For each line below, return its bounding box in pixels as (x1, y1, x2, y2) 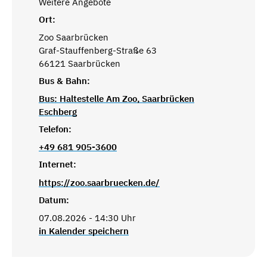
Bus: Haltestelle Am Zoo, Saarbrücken (39, 92, 194, 104)
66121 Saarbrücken (39, 57, 120, 69)
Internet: (39, 159, 76, 170)
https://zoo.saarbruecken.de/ (39, 176, 160, 188)
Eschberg (39, 105, 77, 117)
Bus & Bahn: (39, 75, 90, 87)
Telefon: (39, 123, 72, 135)
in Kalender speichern (39, 225, 129, 237)
